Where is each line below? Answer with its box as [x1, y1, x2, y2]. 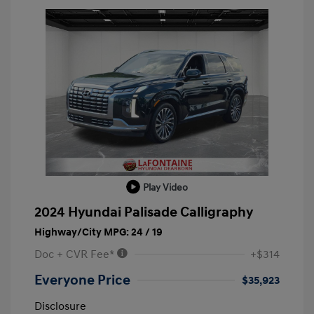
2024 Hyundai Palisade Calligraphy [34, 204, 253, 221]
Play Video [143, 181, 188, 193]
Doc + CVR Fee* [34, 247, 116, 262]
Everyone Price [34, 272, 130, 289]
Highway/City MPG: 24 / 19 [34, 226, 163, 240]
